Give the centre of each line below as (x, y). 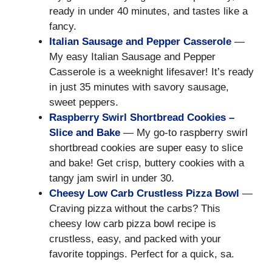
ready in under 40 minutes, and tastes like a (148, 12)
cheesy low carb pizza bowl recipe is (133, 224)
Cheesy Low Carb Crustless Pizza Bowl (144, 194)
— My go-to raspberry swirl (184, 133)
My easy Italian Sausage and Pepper (132, 57)
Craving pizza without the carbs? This (135, 209)
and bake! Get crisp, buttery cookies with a (147, 163)
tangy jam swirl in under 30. (112, 178)
